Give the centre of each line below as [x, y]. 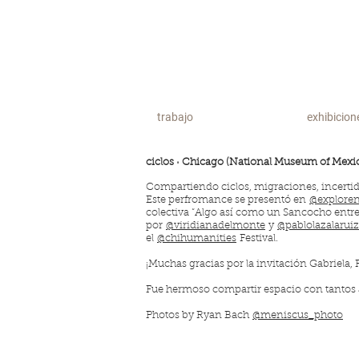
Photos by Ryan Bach [199, 315]
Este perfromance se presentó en [228, 200]
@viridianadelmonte [216, 226]
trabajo [175, 117]
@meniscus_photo [298, 315]
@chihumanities [197, 238]
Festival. [257, 238]
